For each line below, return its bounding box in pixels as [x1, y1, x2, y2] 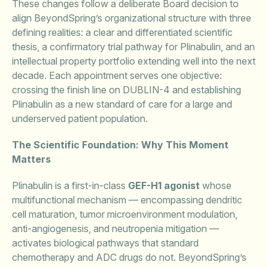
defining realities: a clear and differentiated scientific [12, 26, 233, 38]
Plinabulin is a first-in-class [12, 179, 128, 191]
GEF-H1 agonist [128, 179, 200, 191]
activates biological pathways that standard [12, 237, 199, 249]
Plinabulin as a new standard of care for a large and [12, 98, 232, 110]
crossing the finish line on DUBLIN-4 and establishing [12, 84, 241, 96]
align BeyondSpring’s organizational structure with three [12, 12, 251, 24]
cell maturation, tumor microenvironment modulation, [12, 208, 237, 220]
